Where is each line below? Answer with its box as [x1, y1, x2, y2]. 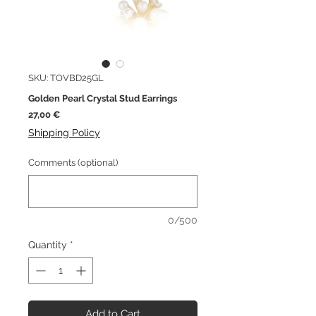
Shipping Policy [28, 127, 100, 139]
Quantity [28, 239, 67, 251]
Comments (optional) [28, 157, 118, 169]
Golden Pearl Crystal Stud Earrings [28, 93, 177, 104]
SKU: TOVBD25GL [28, 73, 104, 84]
